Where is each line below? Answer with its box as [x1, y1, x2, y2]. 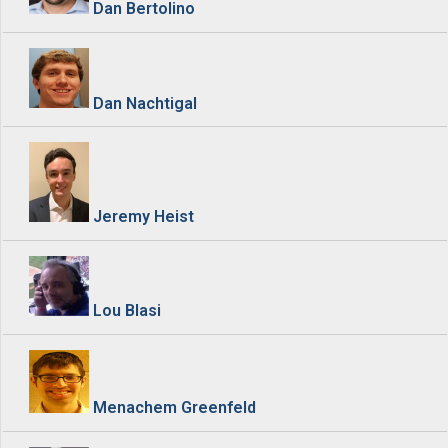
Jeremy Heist [92, 207, 194, 227]
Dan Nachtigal [92, 93, 197, 113]
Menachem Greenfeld [92, 397, 256, 417]
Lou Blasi [92, 301, 161, 321]
